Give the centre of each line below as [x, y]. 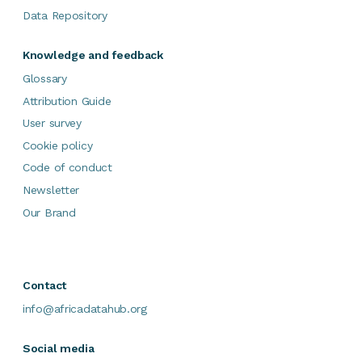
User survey [52, 123]
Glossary [45, 79]
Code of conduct [67, 168]
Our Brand [49, 212]
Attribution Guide [67, 101]
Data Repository [65, 16]
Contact [45, 286]
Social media [59, 348]
